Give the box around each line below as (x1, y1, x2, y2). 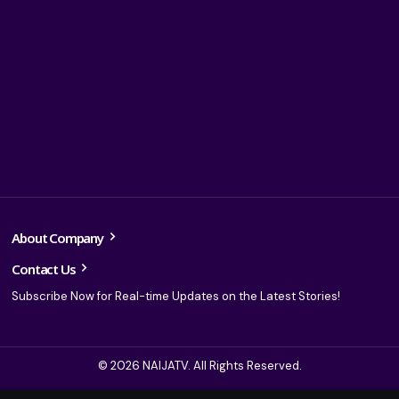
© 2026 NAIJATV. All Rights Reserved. (97, 358, 302, 374)
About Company (12, 228, 106, 247)
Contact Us (12, 259, 78, 278)
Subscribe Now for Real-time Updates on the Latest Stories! (12, 288, 341, 304)
